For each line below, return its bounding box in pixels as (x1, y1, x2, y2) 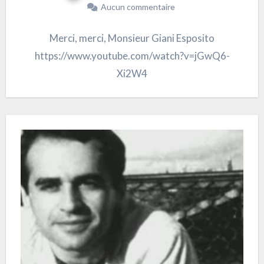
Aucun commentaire (101, 2, 175, 12)
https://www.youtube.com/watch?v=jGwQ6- (34, 49, 230, 62)
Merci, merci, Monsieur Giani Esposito (49, 32, 214, 45)
